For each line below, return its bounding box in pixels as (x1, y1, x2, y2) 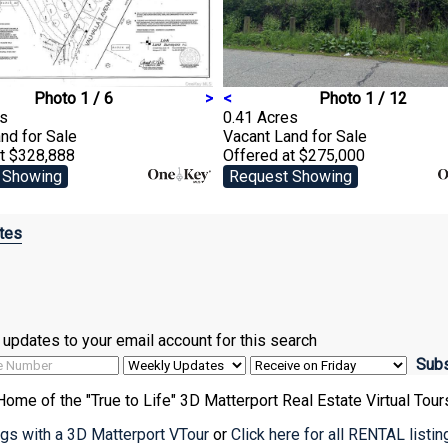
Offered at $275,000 (223, 146, 365, 165)
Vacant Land (223, 127, 312, 146)
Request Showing (229, 167, 352, 186)
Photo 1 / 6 (33, 89, 113, 108)
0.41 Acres (223, 108, 298, 127)
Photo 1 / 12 (319, 89, 407, 108)
